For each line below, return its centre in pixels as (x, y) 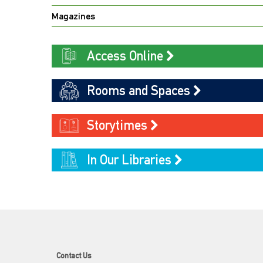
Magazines (73, 16)
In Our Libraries (131, 160)
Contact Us (74, 256)
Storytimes (119, 125)
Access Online (127, 56)
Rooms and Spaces (140, 90)
